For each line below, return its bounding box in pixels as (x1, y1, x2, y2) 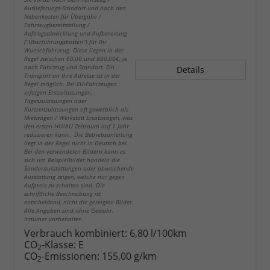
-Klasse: (42, 237, 76, 251)
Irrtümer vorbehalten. (24, 214, 84, 223)
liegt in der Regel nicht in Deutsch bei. (24, 138, 130, 147)
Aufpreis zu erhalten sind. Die (24, 180, 105, 189)
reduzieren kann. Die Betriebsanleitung (24, 130, 133, 139)
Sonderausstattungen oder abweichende (24, 163, 134, 172)
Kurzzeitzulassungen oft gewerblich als (24, 104, 128, 113)
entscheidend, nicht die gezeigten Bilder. (24, 197, 134, 206)
